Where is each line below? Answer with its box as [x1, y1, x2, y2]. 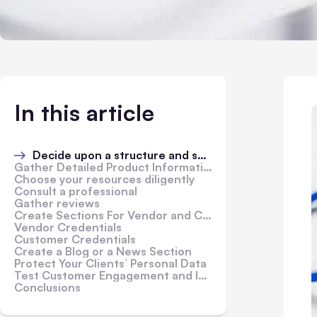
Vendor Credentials [14, 220, 122, 234]
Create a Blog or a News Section [14, 244, 192, 258]
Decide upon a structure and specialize [33, 148, 197, 162]
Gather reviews [14, 196, 100, 210]
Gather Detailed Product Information [14, 160, 203, 174]
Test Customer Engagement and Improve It [14, 268, 198, 282]
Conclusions [14, 280, 81, 294]
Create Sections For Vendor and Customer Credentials [14, 208, 202, 222]
